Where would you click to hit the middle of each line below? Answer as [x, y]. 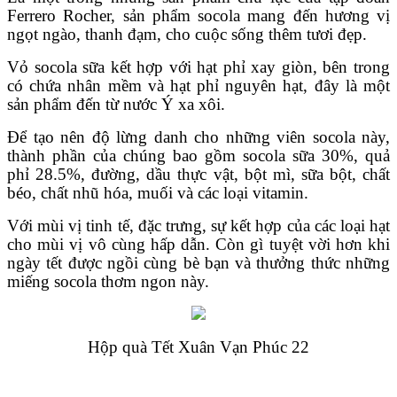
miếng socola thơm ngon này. [108, 281]
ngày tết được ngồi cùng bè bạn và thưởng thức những [198, 262]
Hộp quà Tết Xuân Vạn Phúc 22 [198, 346]
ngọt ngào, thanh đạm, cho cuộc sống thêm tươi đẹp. [187, 34]
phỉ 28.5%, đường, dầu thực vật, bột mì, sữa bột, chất [198, 174]
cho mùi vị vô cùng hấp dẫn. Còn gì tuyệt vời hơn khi [198, 244]
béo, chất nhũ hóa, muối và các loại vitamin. [158, 192]
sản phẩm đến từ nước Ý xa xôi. [116, 104]
